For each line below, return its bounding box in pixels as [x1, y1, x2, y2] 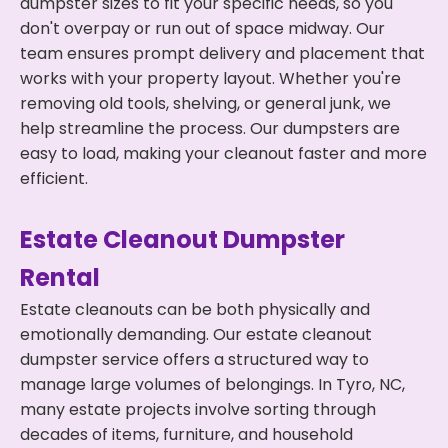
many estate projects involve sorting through [20, 398, 376, 421]
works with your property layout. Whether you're [20, 67, 401, 90]
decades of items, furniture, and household [20, 423, 353, 446]
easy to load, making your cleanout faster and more [20, 142, 427, 165]
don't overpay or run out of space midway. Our [20, 17, 385, 40]
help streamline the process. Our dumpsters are [20, 117, 400, 140]
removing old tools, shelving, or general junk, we [20, 92, 391, 115]
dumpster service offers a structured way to [20, 348, 369, 371]
